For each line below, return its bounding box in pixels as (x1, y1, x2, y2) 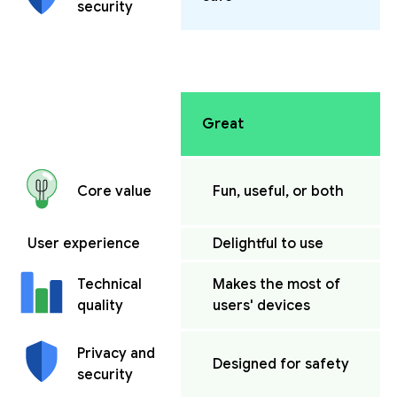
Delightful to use (213, 234, 323, 253)
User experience (27, 234, 140, 253)
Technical (77, 276, 142, 294)
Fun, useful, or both (213, 182, 344, 200)
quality (77, 297, 123, 315)
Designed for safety (213, 354, 349, 373)
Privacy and (77, 345, 155, 363)
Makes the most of (213, 275, 340, 293)
